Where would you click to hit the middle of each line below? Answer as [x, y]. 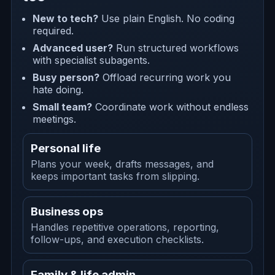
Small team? [63, 107]
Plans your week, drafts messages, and [122, 164]
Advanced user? [73, 48]
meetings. [55, 119]
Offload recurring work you [165, 77]
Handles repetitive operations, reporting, [125, 227]
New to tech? [66, 18]
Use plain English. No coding [167, 18]
